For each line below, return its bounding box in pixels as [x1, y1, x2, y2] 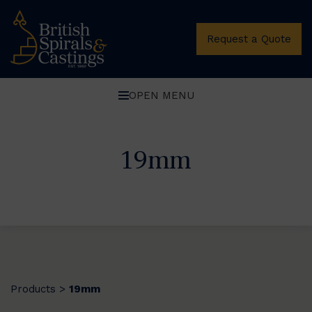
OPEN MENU [128, 88, 194, 102]
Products [10, 282, 56, 295]
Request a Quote [207, 32, 291, 45]
